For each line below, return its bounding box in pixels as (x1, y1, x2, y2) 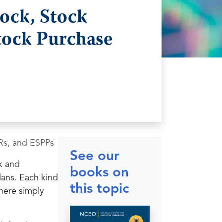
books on (70, 166, 129, 180)
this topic (70, 182, 129, 196)
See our (70, 150, 119, 164)
